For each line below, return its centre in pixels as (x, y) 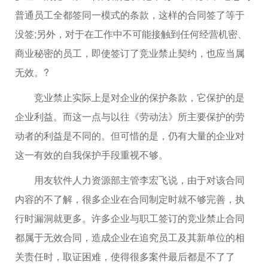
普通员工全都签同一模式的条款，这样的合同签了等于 (130, 14)
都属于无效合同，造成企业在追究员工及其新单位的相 (130, 237)
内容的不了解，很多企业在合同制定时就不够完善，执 (130, 199)
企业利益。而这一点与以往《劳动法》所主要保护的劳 (130, 116)
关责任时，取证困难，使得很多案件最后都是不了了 (125, 256)
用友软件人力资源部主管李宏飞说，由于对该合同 (130, 179)
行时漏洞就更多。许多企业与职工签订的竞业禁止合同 (130, 218)
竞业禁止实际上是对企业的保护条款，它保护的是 (130, 97)
